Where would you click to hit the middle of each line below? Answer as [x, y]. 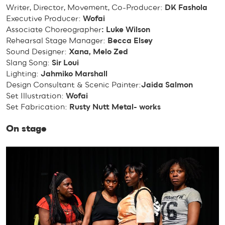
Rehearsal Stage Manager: [57, 40]
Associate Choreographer [54, 29]
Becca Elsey [130, 40]
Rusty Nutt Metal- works [115, 107]
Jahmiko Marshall [74, 74]
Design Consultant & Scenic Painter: [74, 85]
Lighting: [23, 74]
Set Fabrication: [38, 107]
